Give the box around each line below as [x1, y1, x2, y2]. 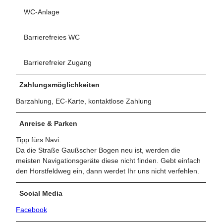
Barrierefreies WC [24, 33, 80, 41]
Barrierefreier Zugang [24, 58, 92, 66]
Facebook [16, 205, 47, 214]
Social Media [19, 189, 62, 197]
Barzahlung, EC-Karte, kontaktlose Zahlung [16, 97, 152, 105]
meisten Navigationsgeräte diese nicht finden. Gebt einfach [16, 156, 201, 165]
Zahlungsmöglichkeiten [19, 80, 100, 89]
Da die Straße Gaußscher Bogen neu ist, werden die [16, 146, 180, 154]
